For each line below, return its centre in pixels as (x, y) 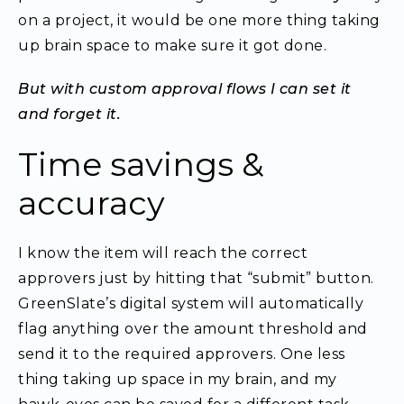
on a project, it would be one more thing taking (199, 20)
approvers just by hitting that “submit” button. (196, 278)
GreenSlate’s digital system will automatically (191, 303)
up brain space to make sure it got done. (172, 46)
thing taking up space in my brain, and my (178, 379)
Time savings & (141, 164)
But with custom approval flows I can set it (185, 89)
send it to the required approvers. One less (182, 354)
